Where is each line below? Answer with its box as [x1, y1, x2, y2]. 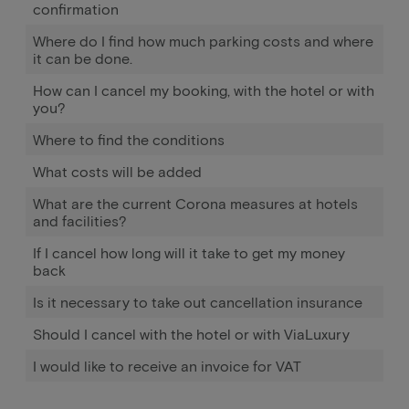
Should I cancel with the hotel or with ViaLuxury [33, 325, 350, 342]
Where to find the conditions [33, 131, 225, 148]
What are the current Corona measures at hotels [33, 194, 358, 212]
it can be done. [33, 49, 132, 67]
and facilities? [33, 212, 127, 229]
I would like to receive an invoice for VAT [33, 357, 301, 374]
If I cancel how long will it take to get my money [33, 244, 345, 261]
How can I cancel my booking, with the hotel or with [33, 81, 374, 99]
